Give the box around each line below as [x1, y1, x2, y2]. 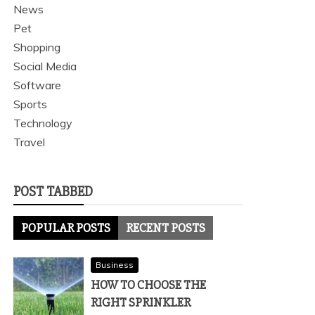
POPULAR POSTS [21, 220, 110, 236]
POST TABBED [13, 183, 93, 200]
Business [96, 259, 134, 270]
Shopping [13, 40, 60, 54]
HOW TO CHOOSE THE [91, 277, 206, 292]
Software [13, 78, 61, 92]
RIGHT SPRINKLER [91, 295, 191, 310]
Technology [13, 116, 72, 130]
